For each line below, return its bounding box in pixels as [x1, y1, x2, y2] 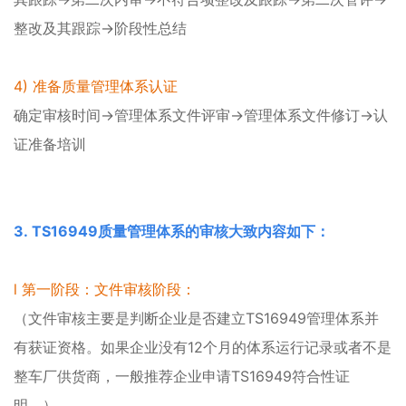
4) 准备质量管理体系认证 [14, 76, 178, 95]
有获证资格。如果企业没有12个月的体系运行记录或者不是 [14, 337, 391, 356]
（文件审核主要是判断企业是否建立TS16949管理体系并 [14, 308, 379, 327]
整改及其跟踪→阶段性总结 [14, 18, 187, 37]
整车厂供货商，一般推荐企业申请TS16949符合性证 [14, 366, 350, 385]
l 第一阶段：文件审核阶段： [14, 279, 200, 298]
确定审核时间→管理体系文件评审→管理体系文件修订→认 [14, 105, 388, 124]
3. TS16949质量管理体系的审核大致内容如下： [14, 221, 330, 240]
